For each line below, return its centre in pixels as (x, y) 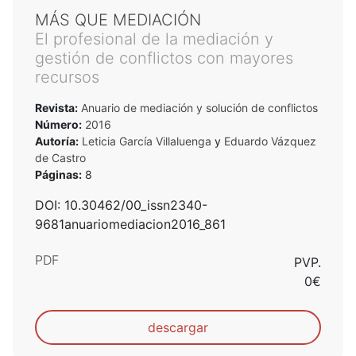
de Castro (60, 157)
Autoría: (57, 141)
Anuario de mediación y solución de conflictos (198, 107)
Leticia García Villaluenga (147, 141)
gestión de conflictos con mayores (164, 58)
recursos (67, 77)
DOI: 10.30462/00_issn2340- (121, 205)
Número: (58, 124)
